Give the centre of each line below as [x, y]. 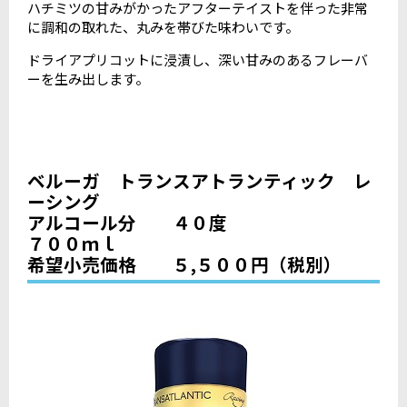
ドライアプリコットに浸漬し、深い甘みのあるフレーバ [198, 60]
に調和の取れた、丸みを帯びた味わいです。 [163, 27]
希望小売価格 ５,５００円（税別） [184, 264]
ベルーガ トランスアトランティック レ [199, 180]
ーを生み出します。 [88, 79]
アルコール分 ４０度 [127, 222]
